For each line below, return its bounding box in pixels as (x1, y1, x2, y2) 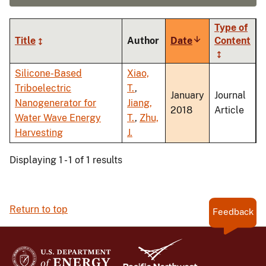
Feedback (212, 207, 254, 217)
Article (214, 104, 244, 116)
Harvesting (15, 127, 63, 139)
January (170, 90, 204, 102)
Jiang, (127, 97, 152, 109)
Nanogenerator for (15, 97, 96, 109)
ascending (192, 48, 238, 60)
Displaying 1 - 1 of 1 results (9, 154, 122, 166)
